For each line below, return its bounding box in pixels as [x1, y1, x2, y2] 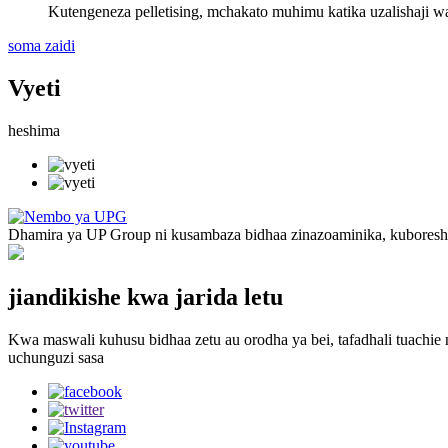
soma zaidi [8, 37, 75, 55]
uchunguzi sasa [8, 349, 104, 367]
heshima [8, 122, 60, 140]
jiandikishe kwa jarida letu [8, 284, 283, 311]
